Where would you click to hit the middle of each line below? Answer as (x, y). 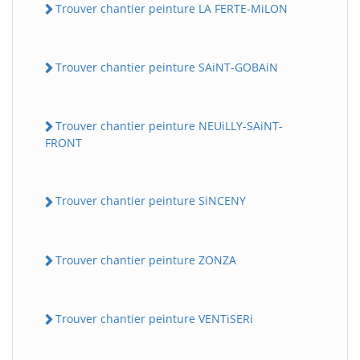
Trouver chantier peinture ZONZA (146, 260)
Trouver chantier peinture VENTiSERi (154, 318)
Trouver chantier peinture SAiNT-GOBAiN (167, 67)
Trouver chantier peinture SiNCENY (151, 201)
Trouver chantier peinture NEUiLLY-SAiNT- (169, 126)
